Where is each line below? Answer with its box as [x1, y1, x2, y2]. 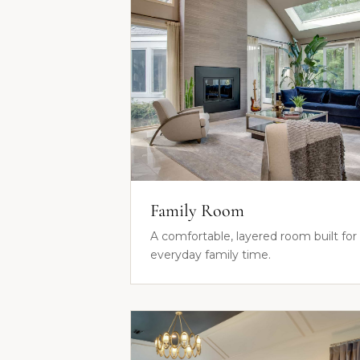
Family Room [150, 200, 244, 221]
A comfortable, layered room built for [150, 229, 357, 243]
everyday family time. [150, 247, 271, 262]
